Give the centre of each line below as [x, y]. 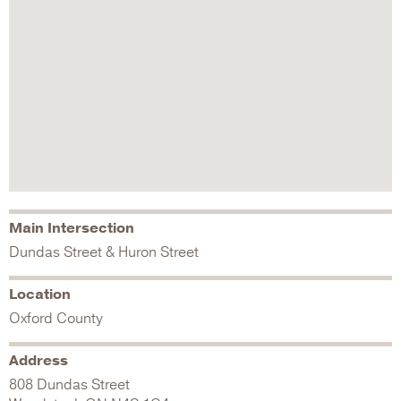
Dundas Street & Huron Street [104, 252]
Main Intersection [72, 228]
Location [40, 294]
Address [38, 361]
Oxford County [56, 319]
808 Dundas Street [69, 385]
